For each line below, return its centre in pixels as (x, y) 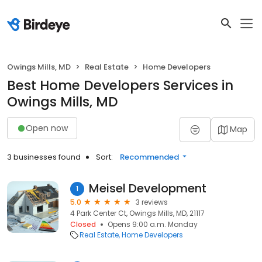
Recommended (149, 157)
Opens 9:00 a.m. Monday (153, 224)
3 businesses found (44, 157)
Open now (47, 128)
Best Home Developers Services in (120, 85)
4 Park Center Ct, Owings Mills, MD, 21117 (137, 213)
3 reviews (152, 202)
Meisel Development (148, 188)
